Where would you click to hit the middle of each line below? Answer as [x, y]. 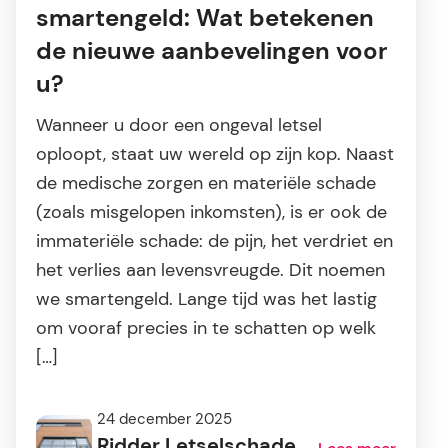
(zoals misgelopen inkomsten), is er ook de [211, 212]
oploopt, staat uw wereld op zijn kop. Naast [215, 154]
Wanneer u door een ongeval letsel [179, 125]
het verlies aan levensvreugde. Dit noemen [210, 270]
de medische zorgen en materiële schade [206, 183]
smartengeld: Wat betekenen [205, 18]
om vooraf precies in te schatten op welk [206, 328]
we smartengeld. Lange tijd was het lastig [206, 299]
